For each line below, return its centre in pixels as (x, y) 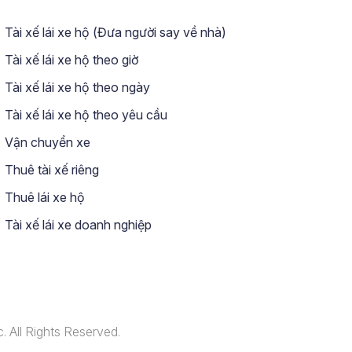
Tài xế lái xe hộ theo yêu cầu (84, 114)
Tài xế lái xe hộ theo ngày (76, 87)
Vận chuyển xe (46, 142)
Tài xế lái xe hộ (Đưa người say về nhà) (114, 32)
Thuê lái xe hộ (43, 197)
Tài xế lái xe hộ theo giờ (70, 59)
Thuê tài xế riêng (50, 169)
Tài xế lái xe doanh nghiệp (77, 224)
